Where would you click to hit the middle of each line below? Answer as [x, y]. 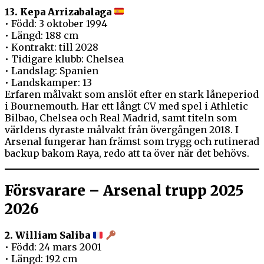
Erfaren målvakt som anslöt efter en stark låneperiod [132, 94]
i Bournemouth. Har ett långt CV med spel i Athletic [126, 106]
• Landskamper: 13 [48, 82]
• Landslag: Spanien [52, 70]
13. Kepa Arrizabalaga [58, 11]
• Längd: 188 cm [42, 35]
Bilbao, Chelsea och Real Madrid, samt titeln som [121, 118]
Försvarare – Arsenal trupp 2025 [124, 190]
